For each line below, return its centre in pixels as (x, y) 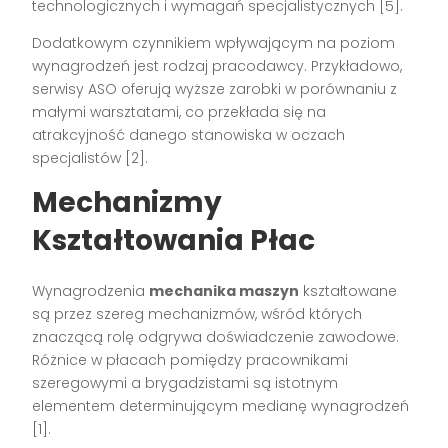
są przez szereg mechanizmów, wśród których (197, 314)
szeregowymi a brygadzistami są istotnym (185, 383)
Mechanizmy (127, 203)
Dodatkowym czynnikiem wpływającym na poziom (214, 43)
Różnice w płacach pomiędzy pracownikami (190, 360)
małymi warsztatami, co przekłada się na (179, 112)
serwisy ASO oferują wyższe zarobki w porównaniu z (215, 89)
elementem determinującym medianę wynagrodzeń (221, 406)
